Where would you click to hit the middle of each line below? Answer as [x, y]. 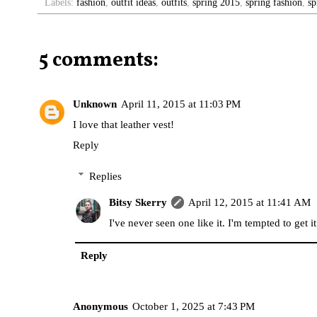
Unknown [95, 104]
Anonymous [100, 306]
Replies [105, 176]
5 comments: [99, 61]
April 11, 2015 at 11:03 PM [181, 104]
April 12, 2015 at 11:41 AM [249, 202]
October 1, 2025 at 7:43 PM [194, 306]
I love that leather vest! [123, 125]
